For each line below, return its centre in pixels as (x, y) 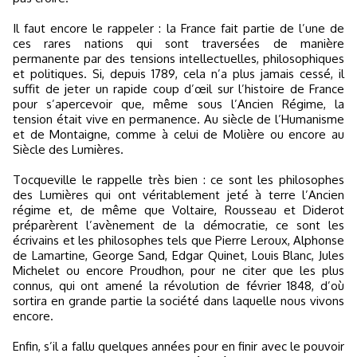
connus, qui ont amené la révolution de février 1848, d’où (178, 286)
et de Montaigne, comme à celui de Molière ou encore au (178, 134)
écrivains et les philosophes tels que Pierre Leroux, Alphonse (178, 240)
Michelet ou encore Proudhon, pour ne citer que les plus (178, 271)
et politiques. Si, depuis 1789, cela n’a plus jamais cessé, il (178, 74)
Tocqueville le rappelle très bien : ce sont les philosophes (178, 180)
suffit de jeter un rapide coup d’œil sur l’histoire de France (178, 89)
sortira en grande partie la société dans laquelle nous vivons (178, 301)
